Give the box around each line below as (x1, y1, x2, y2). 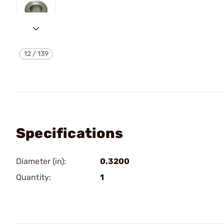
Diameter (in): (16, 156, 66, 166)
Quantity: (16, 172, 51, 182)
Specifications (16, 125, 123, 141)
